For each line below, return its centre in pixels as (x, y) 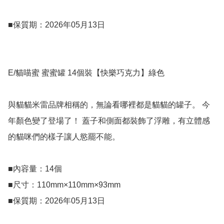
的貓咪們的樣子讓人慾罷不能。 (64, 137)
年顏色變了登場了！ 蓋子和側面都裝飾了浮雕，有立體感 (109, 121)
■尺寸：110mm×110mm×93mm (64, 185)
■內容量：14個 (35, 169)
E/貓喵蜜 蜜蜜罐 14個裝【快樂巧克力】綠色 (86, 73)
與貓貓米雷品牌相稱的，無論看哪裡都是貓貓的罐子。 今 (109, 105)
